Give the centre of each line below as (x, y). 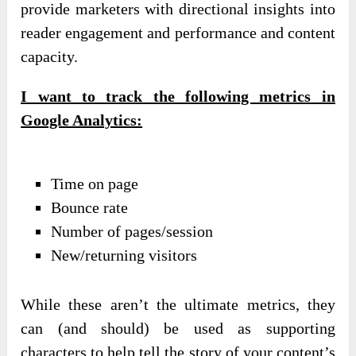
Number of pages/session (132, 232)
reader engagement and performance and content (178, 33)
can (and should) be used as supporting (178, 328)
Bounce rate (90, 208)
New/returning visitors (124, 255)
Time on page (95, 184)
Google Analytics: (82, 120)
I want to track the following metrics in (178, 97)
